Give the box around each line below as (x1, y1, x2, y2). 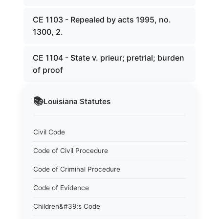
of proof (33, 65, 63, 75)
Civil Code (33, 128, 65, 136)
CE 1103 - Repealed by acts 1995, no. (33, 15, 171, 24)
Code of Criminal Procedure (33, 165, 120, 173)
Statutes (78, 96, 110, 106)
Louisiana (44, 96, 78, 106)
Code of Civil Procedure (33, 147, 108, 154)
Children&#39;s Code (33, 202, 100, 210)
